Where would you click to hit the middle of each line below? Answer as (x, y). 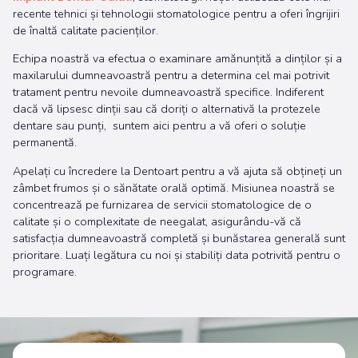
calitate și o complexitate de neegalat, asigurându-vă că (157, 221)
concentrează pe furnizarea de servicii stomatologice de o (162, 204)
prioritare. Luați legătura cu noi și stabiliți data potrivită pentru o (177, 255)
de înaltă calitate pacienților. (86, 30)
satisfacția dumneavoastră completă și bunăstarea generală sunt (179, 238)
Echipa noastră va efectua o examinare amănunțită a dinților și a (177, 59)
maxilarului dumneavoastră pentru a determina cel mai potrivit (171, 76)
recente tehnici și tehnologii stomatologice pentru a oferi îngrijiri (176, 13)
